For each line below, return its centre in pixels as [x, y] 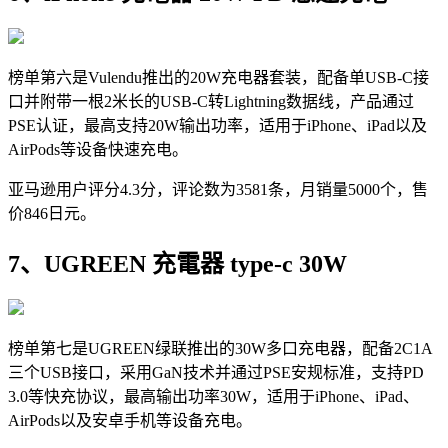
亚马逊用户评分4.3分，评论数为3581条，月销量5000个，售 [218, 190]
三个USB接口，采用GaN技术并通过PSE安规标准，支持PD [216, 373]
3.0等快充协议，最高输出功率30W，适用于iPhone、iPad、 [213, 397]
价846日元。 [52, 214]
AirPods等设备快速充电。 [98, 150]
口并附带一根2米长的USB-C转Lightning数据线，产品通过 [211, 102]
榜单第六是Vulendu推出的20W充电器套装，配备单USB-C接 [218, 78]
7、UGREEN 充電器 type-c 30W [177, 264]
